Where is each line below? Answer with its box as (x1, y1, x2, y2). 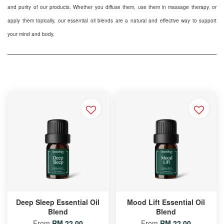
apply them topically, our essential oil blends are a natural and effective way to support (7, 17, 216, 24)
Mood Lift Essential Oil (127, 197, 205, 207)
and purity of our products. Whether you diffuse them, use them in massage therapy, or (7, 3, 216, 10)
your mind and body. (7, 30, 54, 37)
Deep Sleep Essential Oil (16, 197, 100, 207)
